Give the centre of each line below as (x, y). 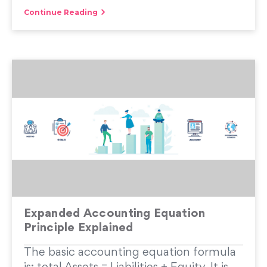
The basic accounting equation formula (130, 252)
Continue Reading (61, 12)
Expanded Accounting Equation (115, 214)
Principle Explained (79, 228)
